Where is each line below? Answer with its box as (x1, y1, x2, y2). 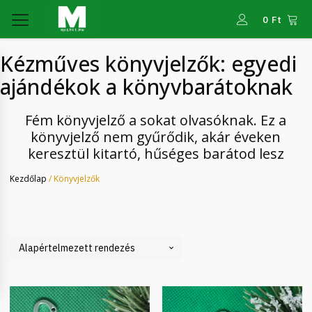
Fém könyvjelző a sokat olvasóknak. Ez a (25, 111, 287, 130)
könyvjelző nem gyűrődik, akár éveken (31, 127, 281, 146)
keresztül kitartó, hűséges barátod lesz (27, 144, 284, 163)
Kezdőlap (9, 172, 47, 185)
